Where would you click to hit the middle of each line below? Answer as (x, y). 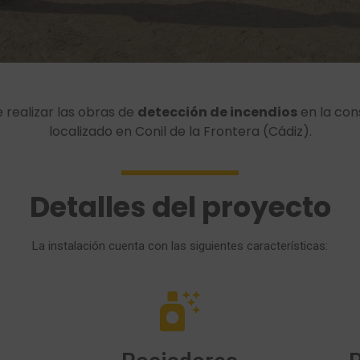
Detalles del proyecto (180, 207)
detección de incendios (217, 112)
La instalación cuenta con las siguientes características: (180, 246)
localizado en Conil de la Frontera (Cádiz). (180, 131)
